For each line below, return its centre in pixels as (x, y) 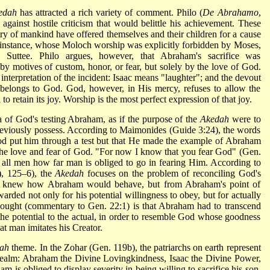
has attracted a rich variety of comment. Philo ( (110, 12)
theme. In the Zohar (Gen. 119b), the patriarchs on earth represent (135, 247)
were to (245, 119)
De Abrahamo (231, 12)
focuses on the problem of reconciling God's (172, 173)
